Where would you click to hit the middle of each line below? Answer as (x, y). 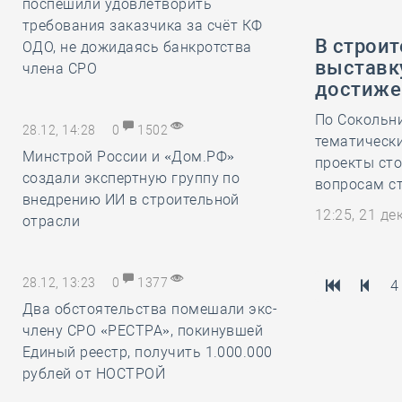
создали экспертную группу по (131, 178)
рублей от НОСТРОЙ (94, 374)
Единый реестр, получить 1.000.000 (148, 352)
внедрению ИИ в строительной (131, 200)
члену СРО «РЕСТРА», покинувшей (143, 331)
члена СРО (60, 69)
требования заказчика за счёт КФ (143, 26)
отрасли (52, 221)
